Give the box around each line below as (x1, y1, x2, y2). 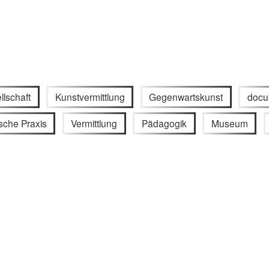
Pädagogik (142, 116, 187, 130)
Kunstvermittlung (55, 89, 125, 103)
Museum (211, 116, 248, 130)
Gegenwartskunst (149, 89, 223, 103)
